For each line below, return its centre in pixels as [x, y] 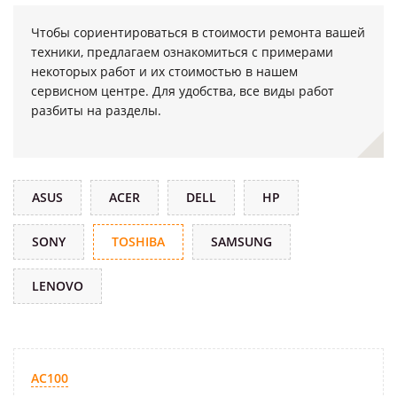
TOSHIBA [138, 241]
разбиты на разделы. [98, 110]
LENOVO [58, 286]
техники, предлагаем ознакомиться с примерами [182, 52]
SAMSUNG [241, 241]
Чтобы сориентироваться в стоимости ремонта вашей [198, 32]
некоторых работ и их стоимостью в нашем [164, 71]
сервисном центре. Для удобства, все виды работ [183, 91]
